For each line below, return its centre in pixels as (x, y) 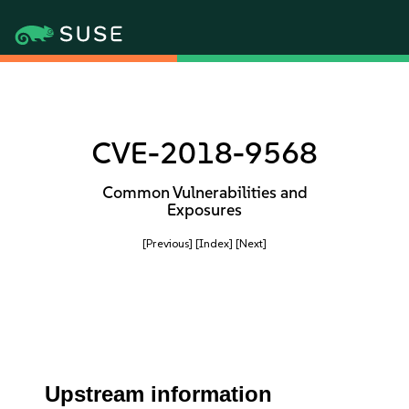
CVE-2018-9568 (204, 153)
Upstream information (159, 394)
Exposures (204, 210)
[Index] (214, 243)
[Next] (251, 243)
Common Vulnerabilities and (204, 193)
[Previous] (168, 243)
